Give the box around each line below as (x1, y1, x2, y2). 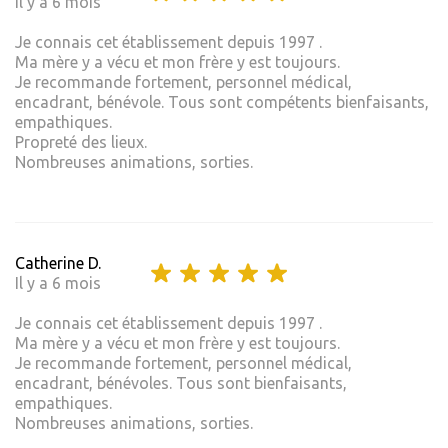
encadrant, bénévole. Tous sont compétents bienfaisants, (15, 92, 429, 111)
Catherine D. (15, 253, 101, 272)
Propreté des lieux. (15, 132, 147, 151)
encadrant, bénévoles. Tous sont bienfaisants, (15, 373, 347, 392)
